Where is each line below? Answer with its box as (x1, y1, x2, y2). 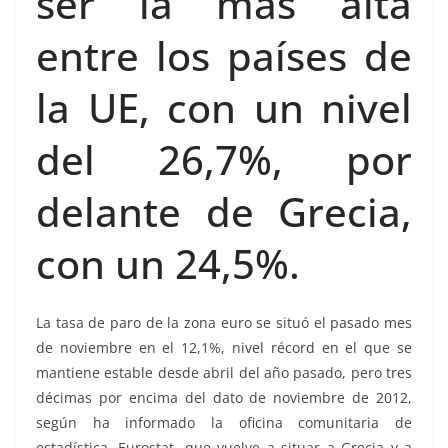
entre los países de (36, 28, 412, 83)
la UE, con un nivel (36, 80, 412, 135)
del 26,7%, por (36, 132, 412, 187)
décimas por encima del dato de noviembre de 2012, (36, 388, 412, 407)
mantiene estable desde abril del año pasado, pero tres (36, 363, 412, 382)
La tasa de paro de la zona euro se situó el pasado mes (36, 313, 412, 332)
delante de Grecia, (36, 184, 412, 239)
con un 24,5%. (36, 236, 300, 291)
